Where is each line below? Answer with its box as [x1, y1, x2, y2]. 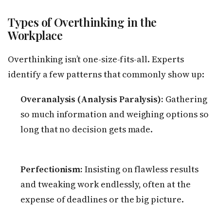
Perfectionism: [20, 163, 83, 176]
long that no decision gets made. [20, 123, 153, 136]
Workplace [8, 27, 63, 43]
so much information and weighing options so [20, 108, 209, 121]
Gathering [163, 93, 207, 106]
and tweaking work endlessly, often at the [20, 178, 191, 191]
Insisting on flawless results [83, 163, 199, 176]
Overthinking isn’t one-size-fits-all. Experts [8, 53, 184, 66]
